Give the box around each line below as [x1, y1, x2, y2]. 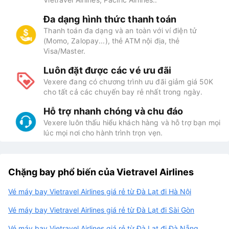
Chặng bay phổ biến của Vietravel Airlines [8, 167, 194, 178]
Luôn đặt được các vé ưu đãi [43, 65, 171, 76]
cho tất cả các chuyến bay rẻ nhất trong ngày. [43, 87, 203, 97]
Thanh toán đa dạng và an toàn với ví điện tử [43, 26, 197, 35]
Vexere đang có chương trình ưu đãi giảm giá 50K [43, 77, 214, 86]
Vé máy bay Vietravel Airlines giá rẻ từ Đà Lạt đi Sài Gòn [8, 205, 194, 215]
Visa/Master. [43, 47, 85, 56]
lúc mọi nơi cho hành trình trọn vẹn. [43, 128, 163, 138]
